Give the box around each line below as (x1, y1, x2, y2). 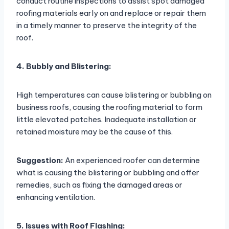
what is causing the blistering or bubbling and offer (16, 168, 199, 178)
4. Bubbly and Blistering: (16, 61, 111, 72)
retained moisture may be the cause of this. (16, 127, 173, 137)
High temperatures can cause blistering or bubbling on (16, 90, 212, 100)
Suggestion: (16, 155, 65, 166)
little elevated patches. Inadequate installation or (16, 114, 197, 125)
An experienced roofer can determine (65, 155, 200, 166)
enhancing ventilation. (16, 192, 95, 202)
